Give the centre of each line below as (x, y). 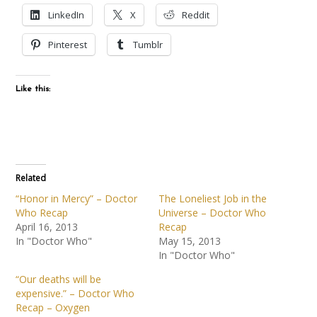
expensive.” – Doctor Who (75, 293)
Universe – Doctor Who (212, 212)
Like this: (33, 89)
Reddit (196, 15)
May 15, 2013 (190, 241)
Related (31, 178)
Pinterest (68, 44)
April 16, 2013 (47, 226)
